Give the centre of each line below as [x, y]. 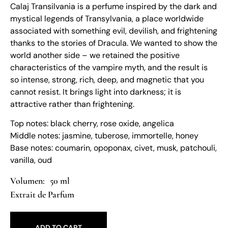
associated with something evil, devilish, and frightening [114, 31]
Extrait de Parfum [42, 194]
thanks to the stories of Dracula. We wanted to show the [114, 43]
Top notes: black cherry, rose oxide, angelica [92, 124]
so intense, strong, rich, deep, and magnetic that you [107, 79]
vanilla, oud [31, 160]
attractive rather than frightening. [72, 104]
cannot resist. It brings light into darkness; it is [96, 92]
